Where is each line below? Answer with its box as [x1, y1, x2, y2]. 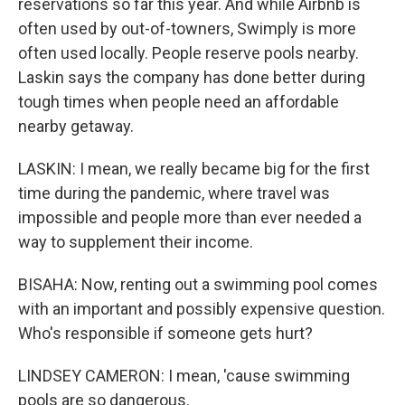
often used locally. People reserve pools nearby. [18, 43, 359, 62]
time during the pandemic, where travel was [18, 184, 330, 202]
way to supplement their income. [18, 232, 253, 251]
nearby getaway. [18, 117, 134, 136]
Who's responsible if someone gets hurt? [18, 324, 313, 343]
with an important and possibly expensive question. [18, 299, 385, 318]
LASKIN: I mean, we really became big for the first [18, 159, 370, 178]
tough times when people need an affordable [18, 92, 339, 111]
